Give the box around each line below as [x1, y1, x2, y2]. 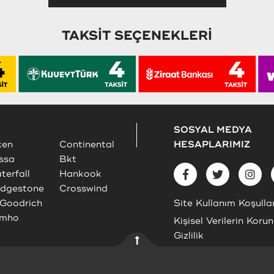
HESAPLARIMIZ [174, 138, 250, 150]
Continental [59, 138, 114, 150]
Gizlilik [174, 229, 204, 242]
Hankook [59, 168, 102, 180]
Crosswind [59, 182, 108, 194]
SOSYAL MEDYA [174, 124, 252, 136]
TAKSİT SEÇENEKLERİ [62, 27, 212, 43]
